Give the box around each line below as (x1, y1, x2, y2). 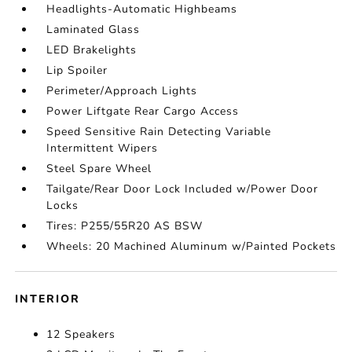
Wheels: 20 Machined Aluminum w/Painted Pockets (46, 239, 337, 255)
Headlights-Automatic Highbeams (46, 2, 238, 17)
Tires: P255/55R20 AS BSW (46, 218, 203, 234)
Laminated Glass (46, 22, 141, 38)
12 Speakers (46, 327, 116, 343)
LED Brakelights (46, 42, 137, 58)
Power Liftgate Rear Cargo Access (46, 104, 240, 119)
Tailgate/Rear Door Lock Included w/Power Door (46, 181, 319, 197)
